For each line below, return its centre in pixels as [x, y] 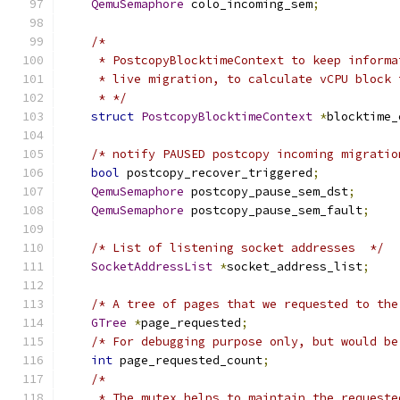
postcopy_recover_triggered [216, 173]
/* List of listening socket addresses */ [237, 248]
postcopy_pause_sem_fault [273, 210]
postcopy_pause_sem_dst [266, 192]
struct [112, 117]
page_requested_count [187, 360]
